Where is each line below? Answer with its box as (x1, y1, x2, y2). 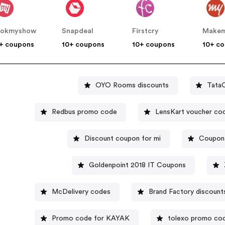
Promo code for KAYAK (51, 214, 130, 222)
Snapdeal (62, 28, 94, 35)
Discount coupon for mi (84, 135, 161, 142)
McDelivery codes (51, 188, 110, 195)
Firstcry (132, 28, 159, 35)
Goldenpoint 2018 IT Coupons (88, 161, 186, 169)
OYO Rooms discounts (95, 81, 169, 89)
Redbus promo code (52, 108, 118, 116)
